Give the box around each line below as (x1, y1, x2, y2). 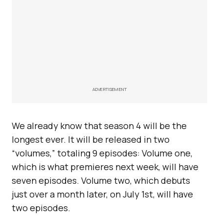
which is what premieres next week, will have (12, 161, 198, 173)
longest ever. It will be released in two (12, 133, 170, 145)
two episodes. (12, 202, 70, 214)
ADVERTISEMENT (92, 86, 127, 92)
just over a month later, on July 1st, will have (12, 188, 193, 200)
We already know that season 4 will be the (12, 120, 187, 131)
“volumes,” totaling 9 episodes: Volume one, (12, 147, 193, 159)
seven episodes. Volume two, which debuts (12, 175, 190, 186)
